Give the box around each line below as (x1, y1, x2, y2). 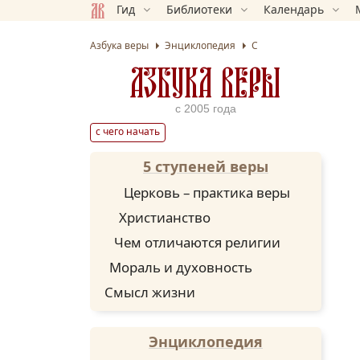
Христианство (119, 207, 211, 227)
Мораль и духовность (109, 257, 252, 276)
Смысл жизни (104, 282, 195, 301)
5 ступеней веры (143, 156, 268, 176)
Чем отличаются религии (114, 232, 280, 252)
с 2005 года (175, 101, 236, 115)
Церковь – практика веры (124, 182, 290, 202)
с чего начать (96, 124, 160, 138)
